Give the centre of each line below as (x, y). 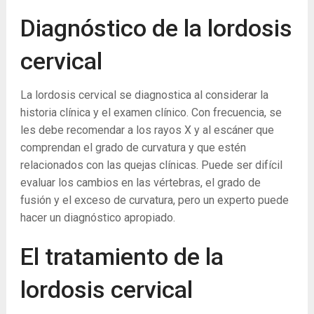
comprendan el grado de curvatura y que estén (133, 148)
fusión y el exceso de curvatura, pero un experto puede (154, 200)
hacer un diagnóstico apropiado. (97, 218)
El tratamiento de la (122, 257)
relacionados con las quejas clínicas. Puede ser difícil (151, 165)
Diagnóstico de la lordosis (156, 28)
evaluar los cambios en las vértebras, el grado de (140, 183)
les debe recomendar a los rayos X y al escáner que (147, 130)
